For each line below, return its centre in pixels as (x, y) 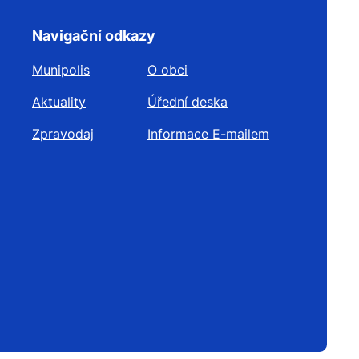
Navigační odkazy (94, 36)
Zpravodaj (63, 134)
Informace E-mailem (208, 134)
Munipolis (61, 70)
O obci (167, 70)
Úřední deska (188, 102)
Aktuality (59, 102)
